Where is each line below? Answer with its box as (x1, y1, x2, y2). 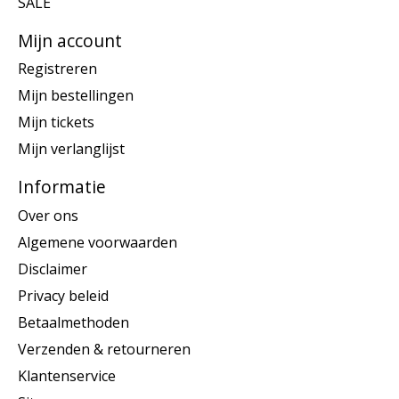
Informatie (18, 175, 106, 199)
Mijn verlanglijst (18, 139, 125, 159)
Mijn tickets (18, 112, 94, 133)
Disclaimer (18, 258, 87, 279)
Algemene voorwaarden (18, 232, 177, 252)
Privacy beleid (18, 285, 109, 305)
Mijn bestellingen (18, 85, 134, 106)
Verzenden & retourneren (18, 338, 191, 359)
